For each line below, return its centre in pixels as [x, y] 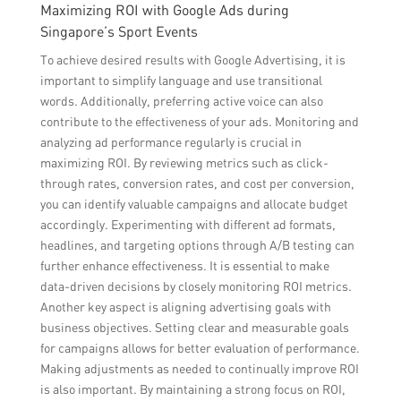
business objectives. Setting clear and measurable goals [194, 328]
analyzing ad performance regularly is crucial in [171, 142]
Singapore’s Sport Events [119, 32]
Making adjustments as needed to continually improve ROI [199, 369]
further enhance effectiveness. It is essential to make [184, 266]
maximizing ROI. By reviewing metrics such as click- [184, 163]
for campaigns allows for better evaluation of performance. [200, 348]
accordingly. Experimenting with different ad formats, [188, 225]
